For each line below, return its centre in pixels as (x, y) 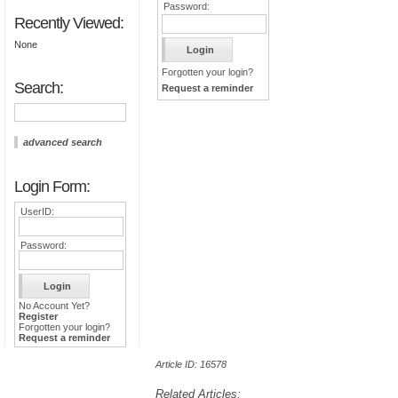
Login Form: (52, 186)
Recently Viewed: (69, 23)
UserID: (37, 211)
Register (38, 316)
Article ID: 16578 (191, 364)
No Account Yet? (54, 305)
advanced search (63, 143)
